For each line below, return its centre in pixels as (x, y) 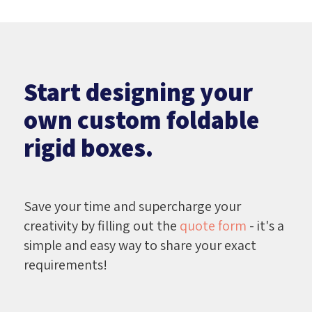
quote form (213, 225)
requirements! (65, 264)
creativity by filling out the (101, 225)
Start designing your (138, 91)
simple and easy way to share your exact (140, 245)
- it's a (265, 225)
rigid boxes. (88, 147)
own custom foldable (141, 119)
